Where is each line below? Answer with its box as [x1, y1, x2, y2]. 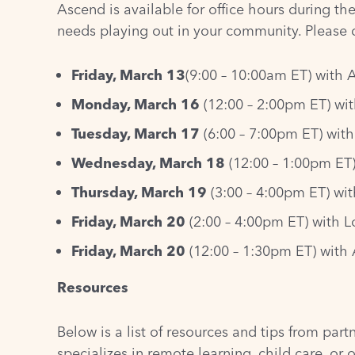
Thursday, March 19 [71, 182, 207, 201]
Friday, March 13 [71, 65, 185, 84]
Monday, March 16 [71, 94, 200, 113]
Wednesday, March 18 [71, 153, 225, 172]
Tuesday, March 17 [71, 124, 200, 143]
